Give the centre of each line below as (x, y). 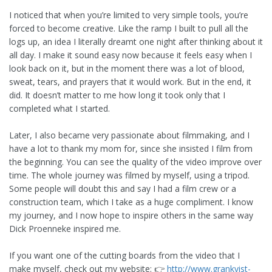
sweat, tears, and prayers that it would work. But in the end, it (130, 82)
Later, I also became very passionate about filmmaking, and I (129, 135)
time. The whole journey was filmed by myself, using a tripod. (129, 175)
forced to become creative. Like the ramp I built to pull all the (129, 29)
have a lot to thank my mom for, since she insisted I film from (131, 149)
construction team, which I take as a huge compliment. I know (131, 202)
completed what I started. (59, 109)
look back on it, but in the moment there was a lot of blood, (127, 69)
